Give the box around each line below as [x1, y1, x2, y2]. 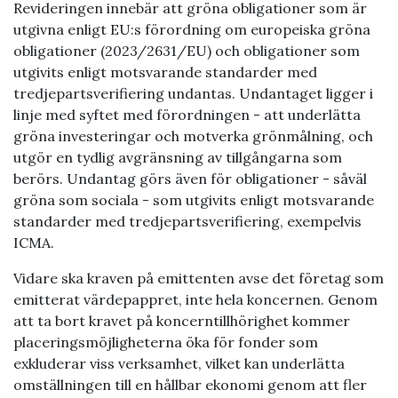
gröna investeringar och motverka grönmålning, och [13, 126, 373, 145]
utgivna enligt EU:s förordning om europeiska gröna [13, 20, 370, 38]
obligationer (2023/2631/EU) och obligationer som [13, 41, 360, 60]
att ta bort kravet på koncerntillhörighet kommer [13, 311, 350, 330]
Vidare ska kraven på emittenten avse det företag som [13, 268, 384, 287]
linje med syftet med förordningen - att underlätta [13, 105, 361, 123]
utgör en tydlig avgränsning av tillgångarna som [13, 147, 342, 166]
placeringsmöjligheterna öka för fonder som [13, 332, 318, 351]
